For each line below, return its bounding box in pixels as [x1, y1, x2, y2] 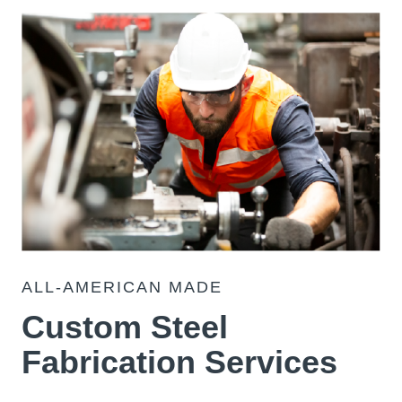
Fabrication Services [22, 344, 337, 381]
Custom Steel [22, 309, 228, 346]
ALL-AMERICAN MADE [22, 278, 223, 297]
